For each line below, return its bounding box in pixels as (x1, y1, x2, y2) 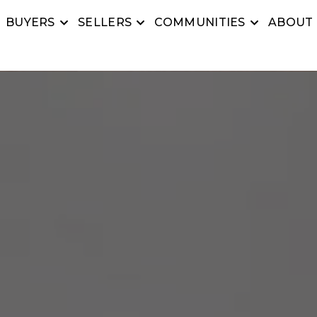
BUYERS (5, 16, 55, 30)
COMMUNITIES (154, 16, 246, 30)
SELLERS (78, 16, 132, 30)
